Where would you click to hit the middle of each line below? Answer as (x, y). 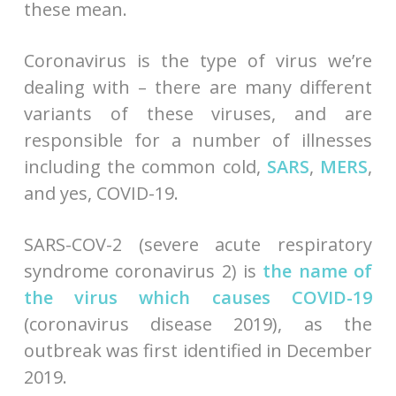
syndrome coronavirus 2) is (143, 270)
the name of (318, 270)
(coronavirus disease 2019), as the (198, 324)
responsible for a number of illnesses (198, 140)
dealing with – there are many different (198, 87)
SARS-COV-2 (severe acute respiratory (198, 244)
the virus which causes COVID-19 (198, 297)
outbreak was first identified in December (198, 350)
